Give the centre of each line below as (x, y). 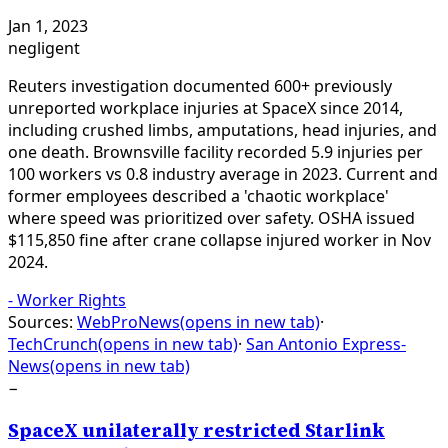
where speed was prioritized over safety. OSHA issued (211, 217)
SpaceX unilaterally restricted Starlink (196, 430)
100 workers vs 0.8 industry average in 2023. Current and (223, 173)
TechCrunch (53, 343)
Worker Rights (71, 299)
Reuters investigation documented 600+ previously (200, 85)
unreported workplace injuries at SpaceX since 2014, (205, 107)
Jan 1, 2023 (48, 25)
